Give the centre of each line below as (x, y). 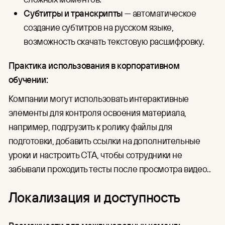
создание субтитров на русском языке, (99, 27)
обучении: (28, 79)
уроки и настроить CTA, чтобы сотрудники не (95, 154)
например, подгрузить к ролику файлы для (90, 126)
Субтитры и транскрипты (73, 13)
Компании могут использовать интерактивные (99, 98)
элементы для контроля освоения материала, (97, 112)
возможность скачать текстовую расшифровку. (114, 41)
